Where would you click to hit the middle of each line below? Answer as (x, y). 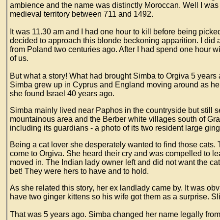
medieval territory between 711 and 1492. (82, 14)
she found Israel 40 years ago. (63, 94)
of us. (21, 58)
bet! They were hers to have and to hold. (80, 171)
